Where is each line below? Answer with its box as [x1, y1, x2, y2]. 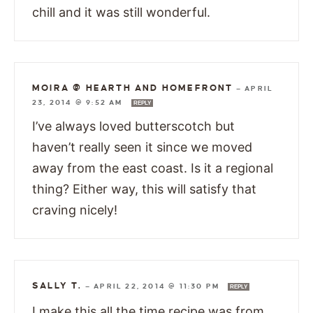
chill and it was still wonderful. [32, 5, 210, 20]
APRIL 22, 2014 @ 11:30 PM [94, 282, 223, 291]
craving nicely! [32, 203, 117, 218]
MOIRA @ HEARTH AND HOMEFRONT [32, 83, 233, 94]
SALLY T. [32, 281, 82, 291]
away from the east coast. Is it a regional [32, 161, 273, 176]
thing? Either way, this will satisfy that [32, 182, 256, 197]
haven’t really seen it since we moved [32, 140, 252, 155]
